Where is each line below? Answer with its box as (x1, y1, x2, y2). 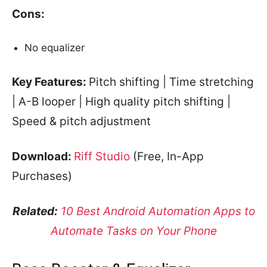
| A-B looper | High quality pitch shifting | (12, 95, 231, 108)
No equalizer (24, 42, 85, 54)
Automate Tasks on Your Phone (50, 224, 217, 238)
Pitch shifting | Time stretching (89, 75, 254, 89)
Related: (12, 204, 58, 218)
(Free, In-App (130, 150, 204, 163)
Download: (12, 150, 74, 163)
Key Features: (12, 75, 89, 89)
